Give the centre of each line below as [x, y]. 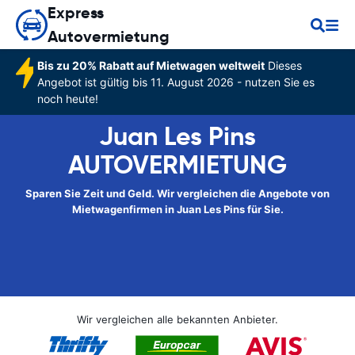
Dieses [283, 65]
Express [76, 13]
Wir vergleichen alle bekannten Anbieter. [177, 319]
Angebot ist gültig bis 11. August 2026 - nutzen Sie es [176, 82]
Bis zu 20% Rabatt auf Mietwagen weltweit [151, 65]
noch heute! [67, 99]
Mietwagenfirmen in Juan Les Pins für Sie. [177, 209]
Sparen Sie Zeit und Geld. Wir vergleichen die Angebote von [177, 193]
